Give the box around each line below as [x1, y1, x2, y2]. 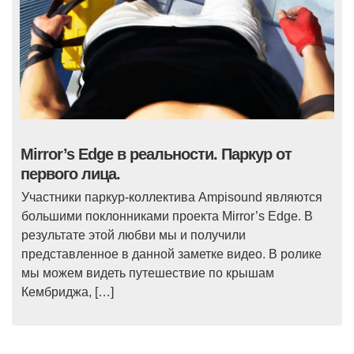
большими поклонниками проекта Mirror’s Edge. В [21, 209, 313, 224]
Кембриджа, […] [21, 285, 114, 299]
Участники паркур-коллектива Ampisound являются [21, 190, 322, 205]
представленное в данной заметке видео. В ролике [21, 247, 322, 262]
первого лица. [21, 165, 120, 183]
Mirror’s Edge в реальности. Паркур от [21, 145, 292, 164]
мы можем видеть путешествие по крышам [21, 266, 274, 281]
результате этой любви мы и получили [21, 228, 246, 243]
